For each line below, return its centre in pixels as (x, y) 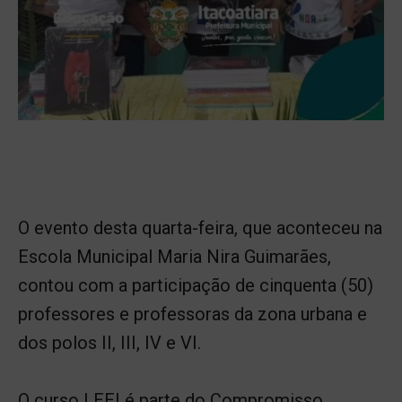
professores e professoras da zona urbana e (192, 314)
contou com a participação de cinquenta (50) (196, 285)
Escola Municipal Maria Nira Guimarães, (175, 256)
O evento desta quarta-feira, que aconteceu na (200, 227)
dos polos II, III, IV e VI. (109, 342)
